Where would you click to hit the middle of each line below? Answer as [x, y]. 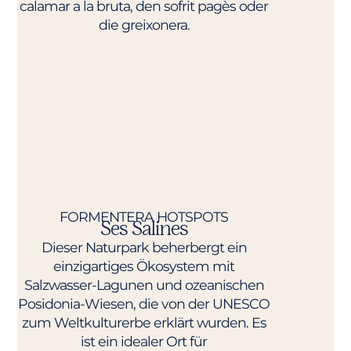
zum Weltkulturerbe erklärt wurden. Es [144, 322]
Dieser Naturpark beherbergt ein [144, 247]
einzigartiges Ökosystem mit [144, 266]
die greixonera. [144, 24]
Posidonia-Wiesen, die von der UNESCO [144, 303]
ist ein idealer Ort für [144, 341]
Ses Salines [144, 228]
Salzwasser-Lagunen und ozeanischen [144, 284]
